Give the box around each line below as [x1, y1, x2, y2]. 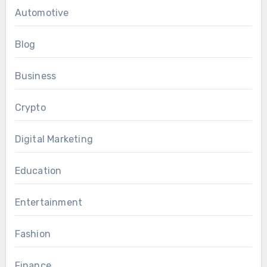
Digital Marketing [14, 133, 93, 145]
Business [14, 70, 57, 82]
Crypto [14, 102, 46, 114]
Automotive [14, 7, 69, 19]
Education [14, 165, 62, 177]
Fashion [14, 228, 51, 240]
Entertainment [14, 197, 83, 209]
